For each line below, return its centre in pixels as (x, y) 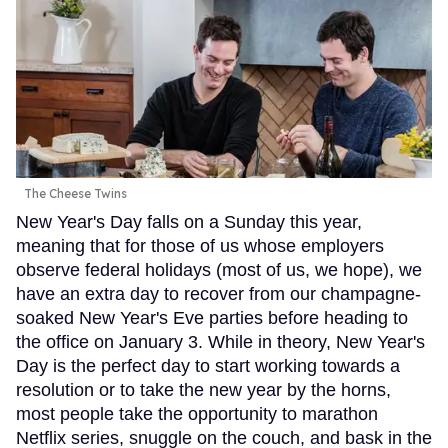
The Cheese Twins (75, 193)
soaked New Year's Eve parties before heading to (212, 317)
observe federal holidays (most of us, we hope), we (219, 269)
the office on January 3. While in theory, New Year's (220, 341)
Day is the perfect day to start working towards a (208, 365)
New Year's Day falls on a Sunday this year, (189, 221)
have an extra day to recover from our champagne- (218, 293)
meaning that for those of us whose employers (200, 245)
